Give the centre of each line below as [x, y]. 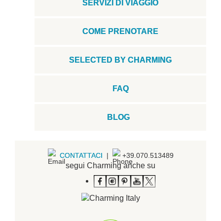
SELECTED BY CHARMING [120, 60]
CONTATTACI [81, 155]
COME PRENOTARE [120, 31]
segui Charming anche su [110, 165]
